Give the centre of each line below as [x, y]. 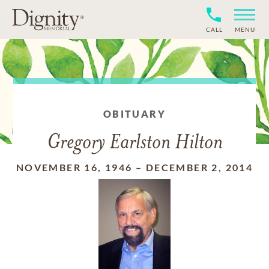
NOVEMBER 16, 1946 [74, 167]
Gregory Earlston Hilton [134, 143]
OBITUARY [134, 114]
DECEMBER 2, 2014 [199, 167]
